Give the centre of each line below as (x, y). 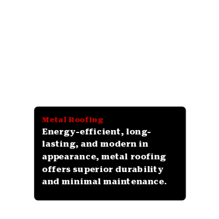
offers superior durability (103, 169)
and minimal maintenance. (105, 181)
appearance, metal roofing (104, 156)
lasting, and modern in (95, 144)
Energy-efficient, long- (96, 131)
